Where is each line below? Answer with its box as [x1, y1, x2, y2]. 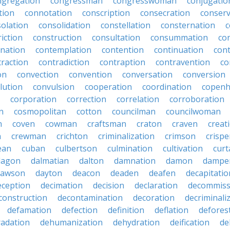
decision [93, 180, 124, 191]
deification [170, 217, 209, 228]
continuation [154, 44, 203, 55]
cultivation [163, 143, 203, 154]
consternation [161, 20, 215, 31]
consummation [150, 32, 208, 43]
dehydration [113, 217, 160, 228]
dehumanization [40, 217, 103, 228]
